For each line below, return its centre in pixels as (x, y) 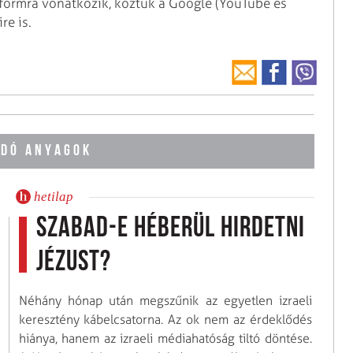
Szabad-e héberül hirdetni (170, 229)
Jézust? (73, 263)
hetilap (53, 196)
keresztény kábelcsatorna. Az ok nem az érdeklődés (165, 319)
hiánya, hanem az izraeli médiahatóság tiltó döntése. (165, 338)
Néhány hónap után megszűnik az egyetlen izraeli (165, 300)
